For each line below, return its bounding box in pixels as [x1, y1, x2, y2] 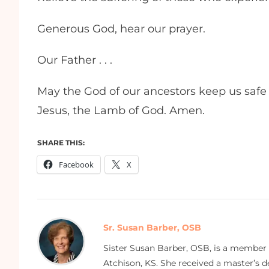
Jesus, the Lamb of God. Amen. [37, 103, 205, 117]
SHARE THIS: [37, 138, 85, 147]
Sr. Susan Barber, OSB [103, 222, 201, 233]
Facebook [59, 159, 94, 170]
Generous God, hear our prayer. [37, 22, 211, 35]
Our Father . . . [37, 53, 118, 67]
